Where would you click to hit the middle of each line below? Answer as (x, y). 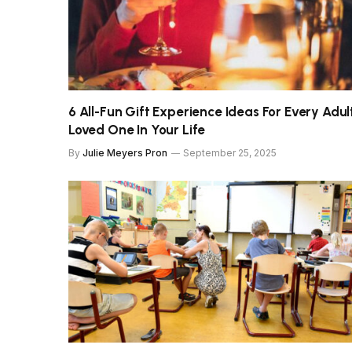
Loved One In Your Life (137, 129)
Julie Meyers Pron (125, 152)
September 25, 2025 (230, 152)
